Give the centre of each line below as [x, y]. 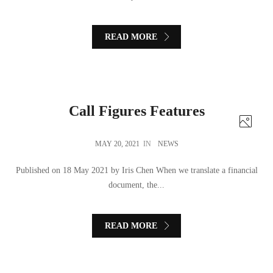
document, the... [136, 185]
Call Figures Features [136, 111]
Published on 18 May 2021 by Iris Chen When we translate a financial [136, 171]
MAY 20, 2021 [117, 144]
